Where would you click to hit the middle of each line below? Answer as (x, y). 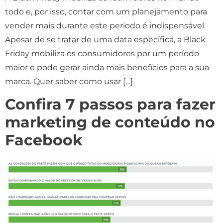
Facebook (44, 140)
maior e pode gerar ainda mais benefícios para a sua (107, 67)
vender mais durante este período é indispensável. (105, 25)
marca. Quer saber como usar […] (69, 81)
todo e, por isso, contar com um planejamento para (106, 11)
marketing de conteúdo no (110, 122)
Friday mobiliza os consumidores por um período (102, 53)
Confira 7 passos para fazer (110, 105)
